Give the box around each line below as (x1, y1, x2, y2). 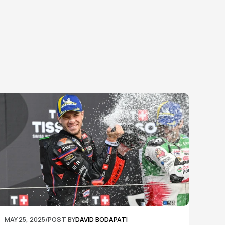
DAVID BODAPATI (75, 215, 128, 224)
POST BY (48, 215, 76, 224)
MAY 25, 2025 (5, 215, 46, 224)
